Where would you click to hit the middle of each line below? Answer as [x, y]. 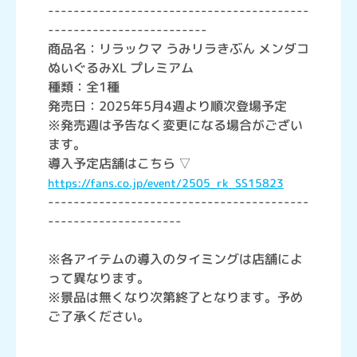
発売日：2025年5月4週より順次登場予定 [167, 106]
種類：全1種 [84, 87]
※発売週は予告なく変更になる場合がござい [175, 126]
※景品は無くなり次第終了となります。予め [175, 298]
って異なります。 [99, 279]
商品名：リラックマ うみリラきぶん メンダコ [178, 49]
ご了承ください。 [99, 317]
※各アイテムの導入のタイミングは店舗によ [175, 259]
